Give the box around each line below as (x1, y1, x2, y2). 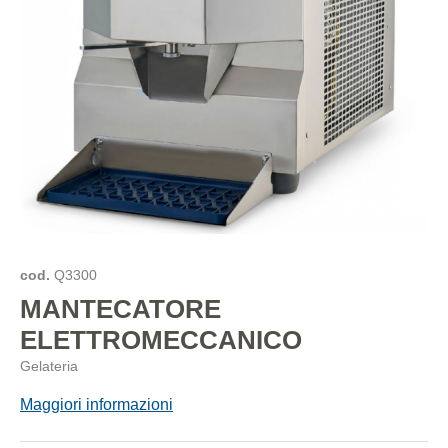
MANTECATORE (20, 294, 221, 324)
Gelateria (20, 358, 78, 374)
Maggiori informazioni (20, 395, 173, 413)
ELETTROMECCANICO (20, 325, 302, 355)
